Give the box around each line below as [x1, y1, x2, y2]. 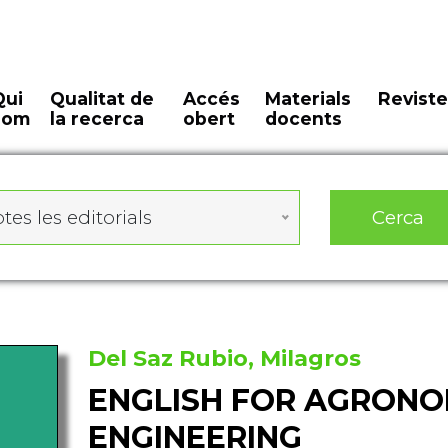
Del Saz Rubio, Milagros [87, 345, 361, 372]
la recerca [50, 108, 145, 129]
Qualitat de [50, 88, 155, 109]
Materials [264, 88, 351, 109]
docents [264, 108, 342, 129]
